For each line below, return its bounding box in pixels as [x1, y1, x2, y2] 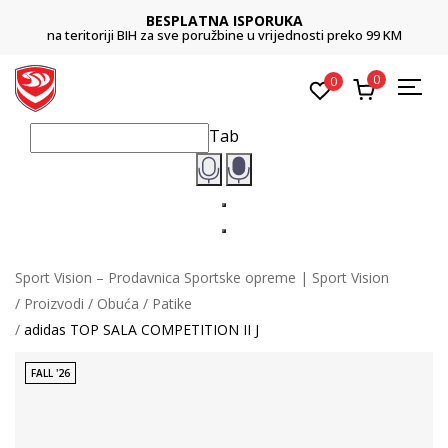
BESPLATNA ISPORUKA [145, 11, 303, 30]
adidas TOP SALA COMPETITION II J [24, 319, 259, 339]
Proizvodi [24, 293, 84, 313]
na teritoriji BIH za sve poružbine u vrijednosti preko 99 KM [46, 26, 402, 44]
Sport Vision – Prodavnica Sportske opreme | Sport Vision [15, 267, 389, 287]
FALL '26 [31, 365, 70, 380]
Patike [152, 293, 192, 313]
